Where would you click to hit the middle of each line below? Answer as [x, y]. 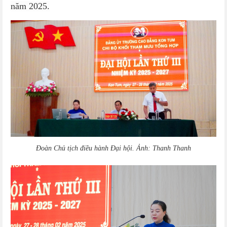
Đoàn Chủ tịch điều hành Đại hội [84, 148]
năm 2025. [30, 6]
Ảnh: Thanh [154, 148]
